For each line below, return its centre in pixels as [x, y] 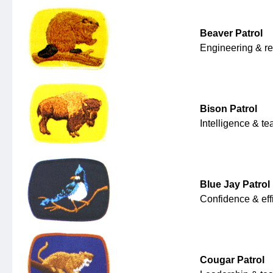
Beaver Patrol [231, 34]
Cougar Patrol [232, 260]
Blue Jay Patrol [235, 185]
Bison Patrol [229, 109]
